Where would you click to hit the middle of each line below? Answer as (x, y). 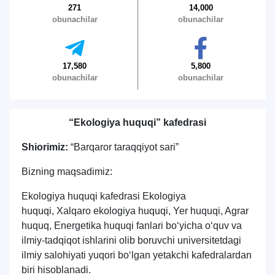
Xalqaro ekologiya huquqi (112, 211)
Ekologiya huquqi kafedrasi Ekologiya (104, 196)
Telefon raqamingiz (70, 93)
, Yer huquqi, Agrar (208, 211)
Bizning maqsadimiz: (67, 172)
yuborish (48, 161)
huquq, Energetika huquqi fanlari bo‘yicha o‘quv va (132, 226)
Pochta (44, 126)
